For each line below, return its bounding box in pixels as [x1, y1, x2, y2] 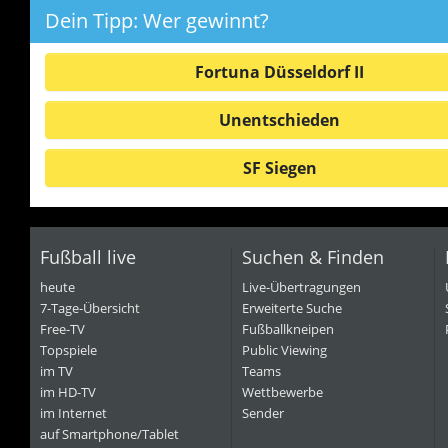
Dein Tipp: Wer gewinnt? [44, 7, 269, 34]
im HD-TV [39, 383, 96, 401]
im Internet [39, 404, 107, 422]
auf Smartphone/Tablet [39, 425, 179, 443]
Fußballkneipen [242, 320, 334, 338]
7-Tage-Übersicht [39, 299, 140, 317]
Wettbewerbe [242, 383, 323, 401]
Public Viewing [242, 341, 327, 359]
